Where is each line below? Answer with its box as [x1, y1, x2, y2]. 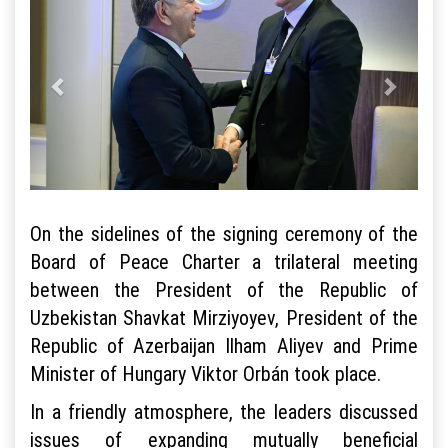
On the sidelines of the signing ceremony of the [30, 220, 418, 246]
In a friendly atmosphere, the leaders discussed [30, 398, 418, 424]
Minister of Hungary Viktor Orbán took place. [30, 360, 381, 386]
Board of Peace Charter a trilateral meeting [30, 248, 418, 274]
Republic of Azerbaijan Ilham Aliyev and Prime [30, 332, 418, 358]
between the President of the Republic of [30, 276, 418, 302]
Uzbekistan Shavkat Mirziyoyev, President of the [30, 304, 418, 330]
